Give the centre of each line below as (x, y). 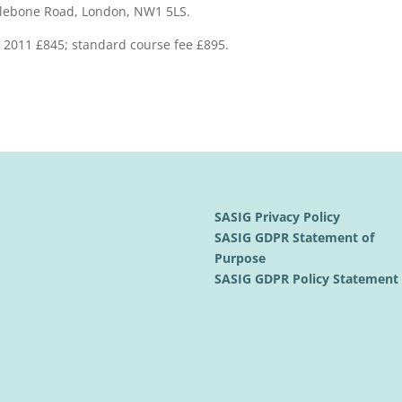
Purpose (242, 258)
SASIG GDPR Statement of (295, 238)
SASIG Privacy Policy (280, 217)
